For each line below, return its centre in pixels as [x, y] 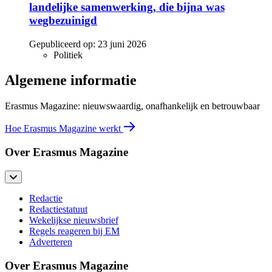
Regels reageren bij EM [74, 231]
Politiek [68, 55]
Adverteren [51, 242]
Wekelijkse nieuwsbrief [74, 220]
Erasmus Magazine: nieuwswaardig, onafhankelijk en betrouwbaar [132, 106]
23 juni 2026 [122, 44]
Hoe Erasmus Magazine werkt [64, 129]
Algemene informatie [71, 80]
